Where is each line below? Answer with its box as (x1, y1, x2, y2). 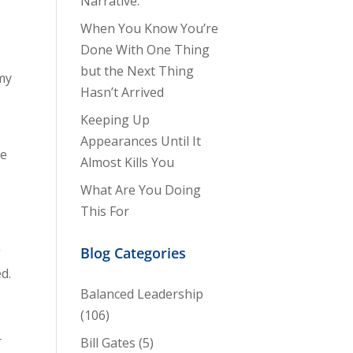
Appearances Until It (80, 132, 201, 150)
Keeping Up (80, 111, 150, 128)
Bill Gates (80, 334, 136, 351)
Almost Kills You (80, 154, 174, 171)
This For (80, 203, 129, 220)
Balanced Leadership (80, 285, 203, 303)
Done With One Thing (80, 41, 210, 58)
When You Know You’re (80, 20, 218, 37)
